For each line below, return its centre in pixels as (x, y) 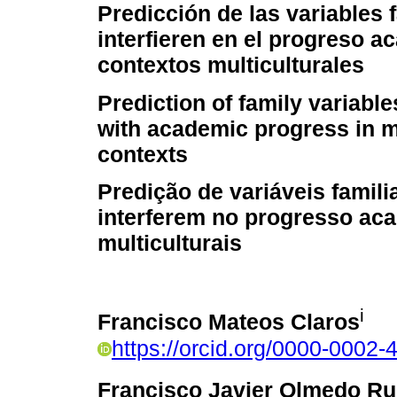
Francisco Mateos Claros (229, 322)
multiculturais (170, 242)
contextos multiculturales (231, 65)
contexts (143, 154)
